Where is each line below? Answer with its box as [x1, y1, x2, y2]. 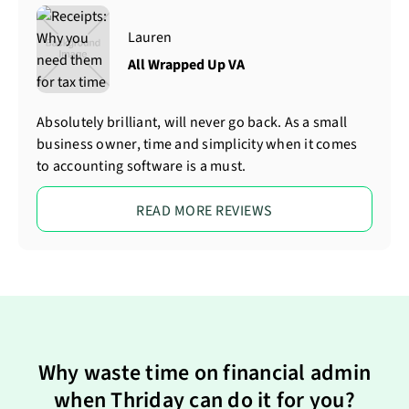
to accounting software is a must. [37, 156, 246, 176]
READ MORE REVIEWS [136, 201, 273, 221]
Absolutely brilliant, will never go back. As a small [37, 112, 347, 132]
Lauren [128, 27, 172, 47]
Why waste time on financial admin [37, 357, 372, 389]
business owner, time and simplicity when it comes [37, 134, 358, 154]
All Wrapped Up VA [128, 55, 245, 75]
